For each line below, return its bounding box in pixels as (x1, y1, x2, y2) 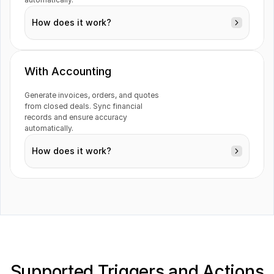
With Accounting (24, 65, 111, 78)
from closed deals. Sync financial (24, 102, 143, 111)
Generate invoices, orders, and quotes (24, 91, 159, 100)
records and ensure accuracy (24, 113, 127, 122)
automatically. (24, 124, 73, 133)
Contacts (39, 109, 85, 122)
